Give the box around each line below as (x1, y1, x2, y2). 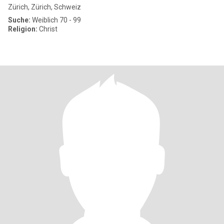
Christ (37, 25, 57, 33)
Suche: (8, 16, 30, 24)
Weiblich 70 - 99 (30, 16, 81, 24)
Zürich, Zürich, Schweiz (8, 3, 81, 11)
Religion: (8, 25, 37, 33)
